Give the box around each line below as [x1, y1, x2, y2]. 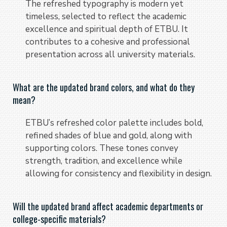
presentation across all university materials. [25, 48, 195, 60]
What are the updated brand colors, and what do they [13, 80, 195, 94]
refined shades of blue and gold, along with [25, 129, 192, 141]
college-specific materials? [13, 212, 106, 225]
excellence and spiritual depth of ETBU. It [25, 23, 188, 35]
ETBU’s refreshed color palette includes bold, [25, 117, 203, 129]
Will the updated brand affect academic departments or [13, 199, 203, 213]
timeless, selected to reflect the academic [25, 10, 186, 22]
